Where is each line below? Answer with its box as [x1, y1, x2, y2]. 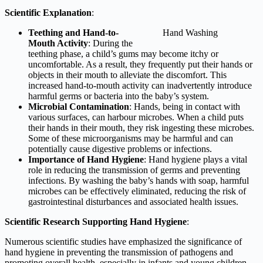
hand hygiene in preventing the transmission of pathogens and [5, 247, 233, 257]
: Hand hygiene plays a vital [144, 154, 247, 164]
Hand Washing [163, 27, 218, 38]
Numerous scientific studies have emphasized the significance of [5, 236, 242, 247]
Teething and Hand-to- [28, 27, 119, 38]
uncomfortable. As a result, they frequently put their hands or [28, 59, 252, 69]
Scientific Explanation [5, 7, 92, 18]
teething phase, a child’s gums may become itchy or [28, 48, 218, 59]
